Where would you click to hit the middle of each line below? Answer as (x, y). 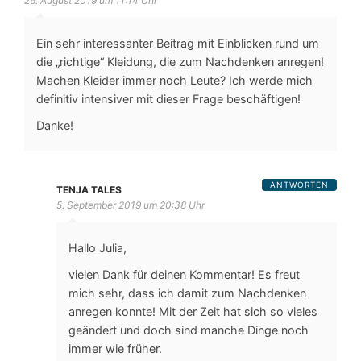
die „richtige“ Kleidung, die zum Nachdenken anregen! (180, 62)
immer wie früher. (115, 349)
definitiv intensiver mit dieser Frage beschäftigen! (168, 99)
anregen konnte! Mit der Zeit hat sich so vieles (193, 312)
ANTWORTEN (299, 185)
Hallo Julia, (98, 248)
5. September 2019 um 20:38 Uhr (131, 205)
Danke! (55, 126)
